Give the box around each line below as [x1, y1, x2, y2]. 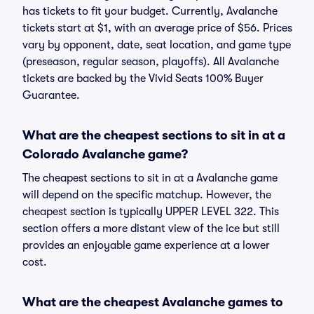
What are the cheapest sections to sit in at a [22, 128, 285, 142]
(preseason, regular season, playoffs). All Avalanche [22, 55, 279, 68]
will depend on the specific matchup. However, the [22, 189, 271, 201]
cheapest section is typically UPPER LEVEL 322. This [22, 205, 279, 218]
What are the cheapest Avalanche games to [22, 295, 283, 309]
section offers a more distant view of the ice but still [22, 222, 280, 235]
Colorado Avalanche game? [22, 147, 188, 161]
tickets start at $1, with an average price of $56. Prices [22, 22, 292, 34]
